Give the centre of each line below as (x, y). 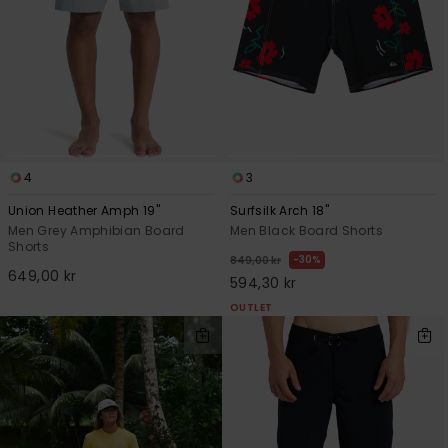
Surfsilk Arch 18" (280, 210)
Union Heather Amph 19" (84, 210)
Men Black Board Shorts (306, 230)
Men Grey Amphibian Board (96, 230)
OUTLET (251, 307)
